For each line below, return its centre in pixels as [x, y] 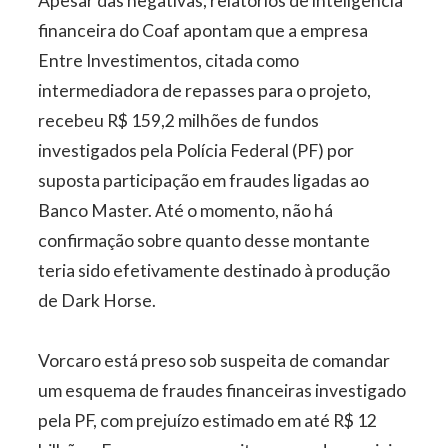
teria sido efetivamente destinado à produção [214, 271]
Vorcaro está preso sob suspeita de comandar [214, 361]
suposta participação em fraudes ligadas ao [204, 181]
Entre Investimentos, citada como [169, 61]
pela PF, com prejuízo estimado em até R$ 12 [208, 421]
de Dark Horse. [97, 301]
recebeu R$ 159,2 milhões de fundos [179, 121]
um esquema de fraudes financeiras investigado [222, 391]
